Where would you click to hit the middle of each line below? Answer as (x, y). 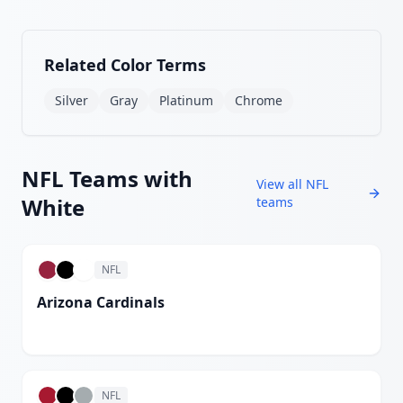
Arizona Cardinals (101, 302)
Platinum (186, 100)
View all (282, 184)
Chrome (259, 100)
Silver (72, 100)
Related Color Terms (125, 65)
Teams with (128, 179)
